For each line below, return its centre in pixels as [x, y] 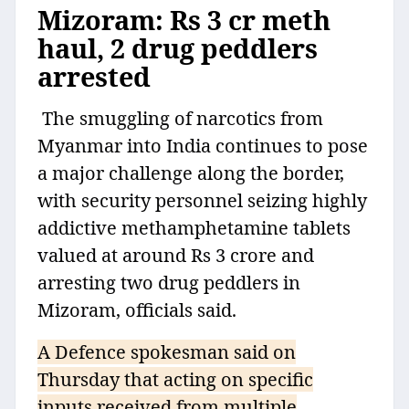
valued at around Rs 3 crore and [176, 256]
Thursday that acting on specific [175, 380]
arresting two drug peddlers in [169, 283]
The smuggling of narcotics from [180, 119]
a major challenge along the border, [191, 173]
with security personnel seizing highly [202, 201]
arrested [94, 77]
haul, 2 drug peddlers [178, 48]
